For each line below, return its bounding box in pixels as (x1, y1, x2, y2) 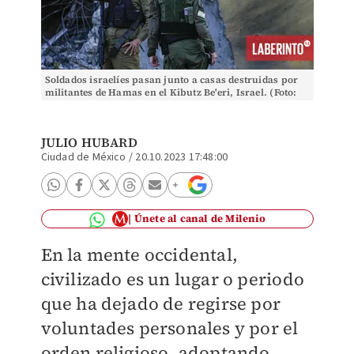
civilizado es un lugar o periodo (40, 267, 304, 291)
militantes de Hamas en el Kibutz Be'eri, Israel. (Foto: (44, 86, 297, 99)
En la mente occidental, (40, 243, 239, 266)
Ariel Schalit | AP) (44, 99, 130, 111)
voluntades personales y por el (40, 316, 299, 340)
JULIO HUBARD (40, 134, 137, 151)
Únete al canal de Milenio (134, 212, 265, 225)
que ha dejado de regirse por (40, 292, 281, 315)
